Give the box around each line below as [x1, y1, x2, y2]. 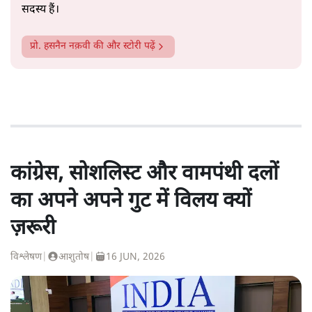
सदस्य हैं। [22, 3, 59, 18]
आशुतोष [58, 251, 89, 265]
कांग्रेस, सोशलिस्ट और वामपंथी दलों [10, 161, 279, 189]
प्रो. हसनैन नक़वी [30, 40, 91, 54]
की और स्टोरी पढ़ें [91, 40, 155, 54]
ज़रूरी [10, 215, 56, 243]
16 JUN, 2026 [106, 251, 165, 265]
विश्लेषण [10, 251, 42, 265]
